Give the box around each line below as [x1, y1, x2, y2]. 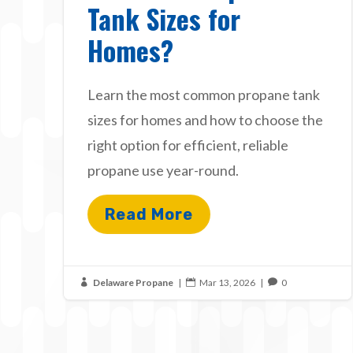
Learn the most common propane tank [87, 85, 320, 103]
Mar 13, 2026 [199, 276, 255, 288]
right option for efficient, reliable [87, 136, 288, 154]
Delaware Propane [93, 276, 173, 288]
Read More [105, 204, 193, 224]
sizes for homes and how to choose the [87, 110, 323, 128]
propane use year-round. [87, 161, 239, 179]
